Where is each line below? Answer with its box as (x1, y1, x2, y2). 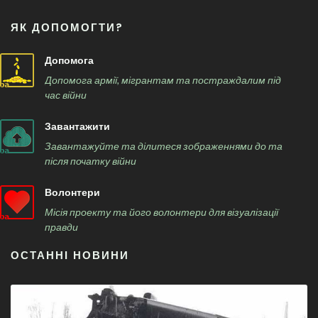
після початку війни (45, 155, 136, 167)
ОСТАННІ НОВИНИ (11, 248, 129, 263)
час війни (45, 89, 87, 101)
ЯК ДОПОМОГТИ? (11, 20, 124, 35)
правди (45, 221, 78, 233)
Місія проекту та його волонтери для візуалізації (45, 206, 278, 218)
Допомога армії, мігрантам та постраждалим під (45, 74, 281, 86)
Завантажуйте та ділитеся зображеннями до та (45, 140, 283, 152)
